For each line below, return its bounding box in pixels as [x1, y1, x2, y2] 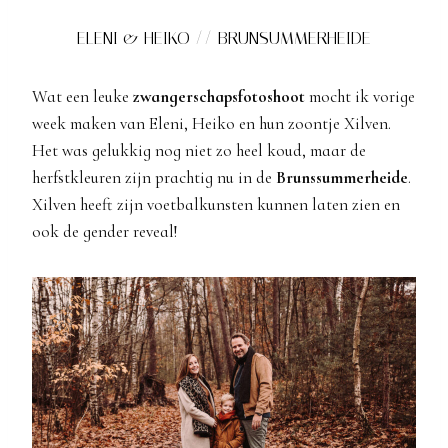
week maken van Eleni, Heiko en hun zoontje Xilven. [32, 112, 391, 134]
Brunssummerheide [276, 166, 408, 188]
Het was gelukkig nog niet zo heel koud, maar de [32, 139, 366, 161]
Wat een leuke [32, 85, 133, 107]
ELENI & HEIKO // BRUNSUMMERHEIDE [77, 27, 371, 48]
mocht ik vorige [305, 85, 415, 107]
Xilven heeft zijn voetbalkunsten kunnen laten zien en [32, 193, 400, 215]
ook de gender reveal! [32, 220, 177, 242]
